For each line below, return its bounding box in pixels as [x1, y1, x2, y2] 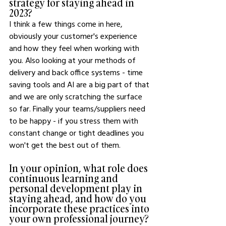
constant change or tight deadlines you [9, 127, 146, 138]
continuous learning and [9, 171, 120, 185]
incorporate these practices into [9, 201, 151, 215]
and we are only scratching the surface [9, 91, 144, 101]
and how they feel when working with [9, 42, 141, 53]
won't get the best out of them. [9, 139, 123, 150]
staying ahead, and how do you [9, 191, 148, 205]
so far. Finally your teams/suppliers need [9, 103, 147, 114]
